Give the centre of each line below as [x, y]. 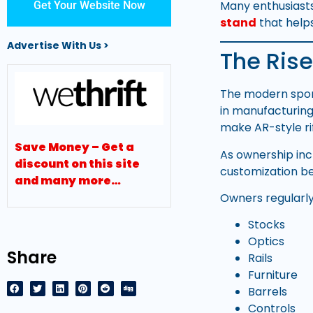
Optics [267, 242]
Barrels [268, 292]
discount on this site [77, 164]
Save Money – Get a [74, 147]
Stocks [267, 225]
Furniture [273, 275]
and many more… [68, 181]
